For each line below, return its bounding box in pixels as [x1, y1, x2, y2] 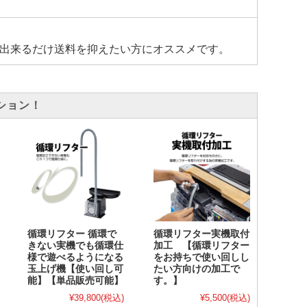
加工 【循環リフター [153, 241, 250, 251]
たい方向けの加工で [153, 264, 241, 275]
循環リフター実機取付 [153, 229, 250, 240]
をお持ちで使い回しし [153, 252, 250, 263]
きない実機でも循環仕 [27, 241, 124, 251]
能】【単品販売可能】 [27, 275, 124, 286]
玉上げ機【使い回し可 [27, 264, 124, 275]
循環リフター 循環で [27, 229, 117, 240]
